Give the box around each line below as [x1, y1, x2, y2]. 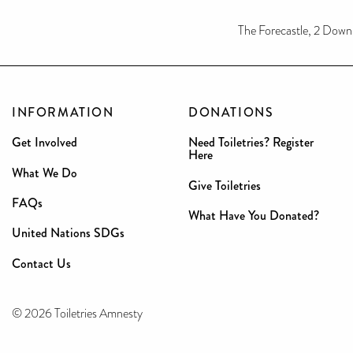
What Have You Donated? [188, 206, 319, 225]
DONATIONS [188, 103, 274, 122]
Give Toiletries [188, 176, 261, 195]
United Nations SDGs [12, 224, 124, 243]
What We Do [12, 163, 77, 182]
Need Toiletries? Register [188, 133, 314, 152]
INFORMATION [12, 103, 114, 122]
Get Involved [12, 133, 77, 152]
